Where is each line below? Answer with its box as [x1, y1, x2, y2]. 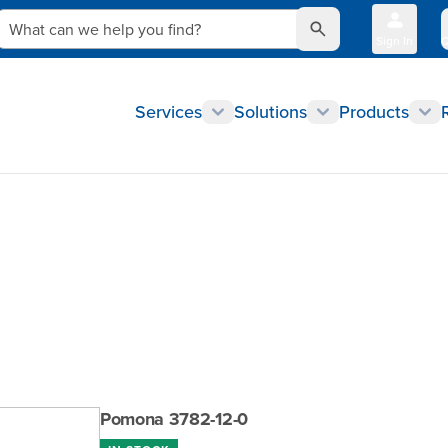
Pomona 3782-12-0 [100, 406, 248, 432]
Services [135, 99, 202, 124]
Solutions [234, 99, 307, 124]
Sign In [376, 32, 413, 49]
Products [339, 99, 409, 124]
